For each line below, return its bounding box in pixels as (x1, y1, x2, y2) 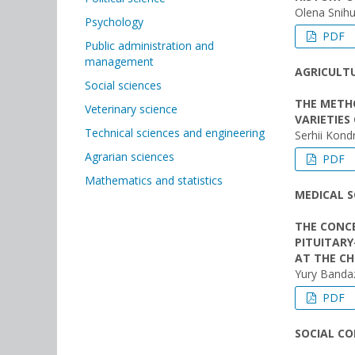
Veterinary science (85, 101, 177, 116)
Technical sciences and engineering (85, 125, 265, 140)
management (85, 54, 154, 69)
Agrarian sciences (85, 149, 174, 164)
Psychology (85, 14, 143, 29)
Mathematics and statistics (85, 173, 223, 188)
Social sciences (85, 78, 162, 93)
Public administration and (85, 38, 214, 53)
